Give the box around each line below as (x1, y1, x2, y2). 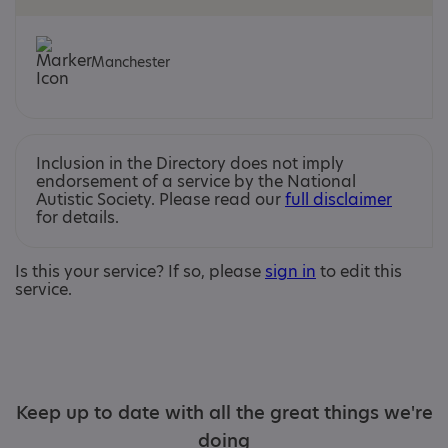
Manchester (91, 51, 170, 72)
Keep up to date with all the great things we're (15, 400, 433, 425)
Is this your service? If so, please (15, 260, 265, 283)
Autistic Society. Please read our (36, 188, 285, 211)
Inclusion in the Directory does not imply (36, 152, 344, 175)
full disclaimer (285, 188, 392, 211)
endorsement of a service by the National (36, 170, 356, 193)
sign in (265, 260, 316, 283)
